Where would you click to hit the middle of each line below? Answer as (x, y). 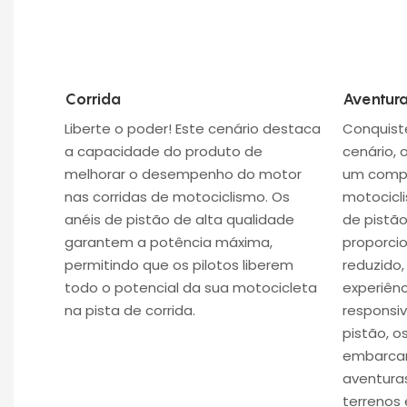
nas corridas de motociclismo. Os (177, 196)
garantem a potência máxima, (168, 242)
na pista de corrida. (129, 310)
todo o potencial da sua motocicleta (190, 287)
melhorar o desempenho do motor (183, 174)
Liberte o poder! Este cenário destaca (192, 128)
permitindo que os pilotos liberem (179, 264)
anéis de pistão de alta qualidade (179, 219)
